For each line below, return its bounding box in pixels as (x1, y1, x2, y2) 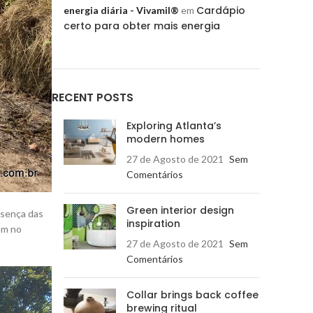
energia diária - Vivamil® (64, 3, 179, 16)
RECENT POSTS (52, 89, 133, 105)
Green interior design (126, 203, 234, 217)
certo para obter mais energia (64, 18, 220, 33)
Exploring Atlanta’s (126, 118, 221, 133)
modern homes (126, 131, 205, 146)
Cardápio (196, 3, 245, 17)
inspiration (126, 216, 180, 231)
